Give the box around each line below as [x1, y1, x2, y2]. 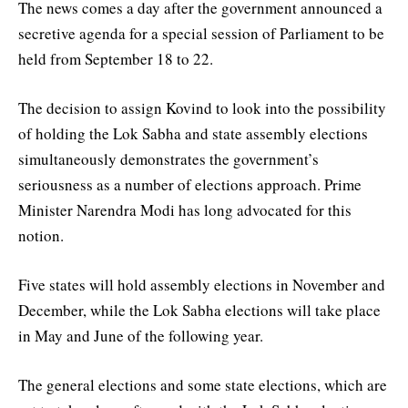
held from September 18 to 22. [18, 47, 213, 69]
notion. [18, 224, 64, 246]
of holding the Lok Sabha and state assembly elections [18, 122, 368, 144]
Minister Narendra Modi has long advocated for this [18, 199, 352, 220]
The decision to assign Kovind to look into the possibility [18, 97, 386, 118]
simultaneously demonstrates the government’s [18, 148, 319, 169]
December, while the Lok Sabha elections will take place [18, 300, 381, 321]
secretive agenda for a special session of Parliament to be [18, 22, 384, 44]
